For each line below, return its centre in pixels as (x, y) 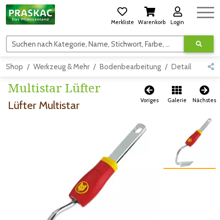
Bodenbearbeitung (130, 67)
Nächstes (204, 100)
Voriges (149, 100)
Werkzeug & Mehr (61, 67)
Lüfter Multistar (44, 105)
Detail (181, 67)
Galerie (177, 100)
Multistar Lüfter (54, 88)
